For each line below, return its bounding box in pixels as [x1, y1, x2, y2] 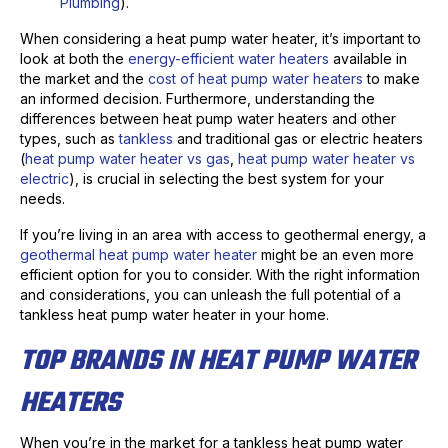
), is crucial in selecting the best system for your [69, 170, 384, 188]
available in [329, 50, 407, 68]
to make [363, 70, 420, 88]
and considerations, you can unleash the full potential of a [20, 286, 401, 304]
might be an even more [257, 246, 414, 264]
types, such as [20, 130, 119, 148]
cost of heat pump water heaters [148, 70, 363, 88]
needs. [20, 190, 65, 208]
